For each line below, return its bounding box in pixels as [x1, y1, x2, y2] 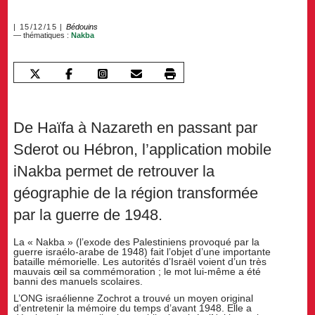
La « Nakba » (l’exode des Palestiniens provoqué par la [13, 236, 260, 247]
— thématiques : [13, 31, 72, 40]
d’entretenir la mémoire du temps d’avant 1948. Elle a [13, 302, 252, 314]
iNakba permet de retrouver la [13, 162, 215, 181]
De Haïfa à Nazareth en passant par [13, 119, 258, 137]
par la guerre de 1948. [13, 206, 163, 224]
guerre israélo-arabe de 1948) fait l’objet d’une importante [13, 245, 271, 257]
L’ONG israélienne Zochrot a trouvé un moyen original [13, 292, 254, 304]
